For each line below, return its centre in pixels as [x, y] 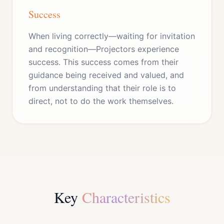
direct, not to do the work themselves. [101, 101]
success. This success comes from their [103, 62]
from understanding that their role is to [102, 88]
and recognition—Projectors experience [104, 49]
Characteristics [126, 197]
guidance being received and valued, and [106, 75]
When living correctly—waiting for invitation [112, 36]
